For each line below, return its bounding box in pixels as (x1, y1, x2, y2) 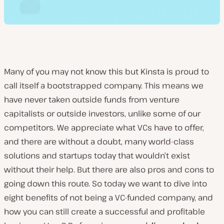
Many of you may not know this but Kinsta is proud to (4, 66, 209, 77)
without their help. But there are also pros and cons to (4, 164, 214, 175)
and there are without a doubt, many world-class (4, 136, 194, 147)
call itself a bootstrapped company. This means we (4, 80, 203, 91)
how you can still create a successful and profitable (4, 206, 205, 217)
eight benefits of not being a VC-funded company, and (4, 192, 213, 203)
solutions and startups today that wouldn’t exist (4, 150, 190, 161)
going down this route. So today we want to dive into (4, 178, 207, 189)
